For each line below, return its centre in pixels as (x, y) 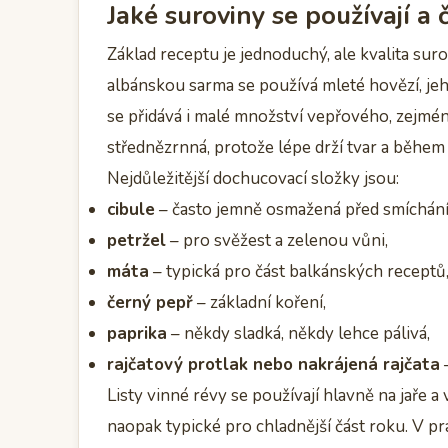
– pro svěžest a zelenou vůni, (277, 240)
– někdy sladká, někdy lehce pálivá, (298, 333)
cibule (131, 209)
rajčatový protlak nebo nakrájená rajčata (273, 364)
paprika (137, 333)
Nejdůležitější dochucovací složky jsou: (253, 178)
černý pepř (150, 302)
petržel (136, 240)
